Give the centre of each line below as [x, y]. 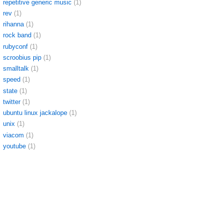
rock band [17, 35]
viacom [13, 135]
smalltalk [16, 69]
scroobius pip [22, 57]
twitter [12, 102]
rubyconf [15, 46]
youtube [14, 146]
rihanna [13, 24]
